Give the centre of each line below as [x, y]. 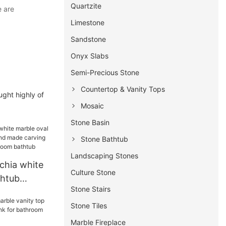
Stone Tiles [89, 205]
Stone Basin [90, 122]
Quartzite [86, 6]
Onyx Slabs [90, 55]
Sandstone [89, 39]
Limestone [88, 22]
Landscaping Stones [105, 155]
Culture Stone [93, 172]
